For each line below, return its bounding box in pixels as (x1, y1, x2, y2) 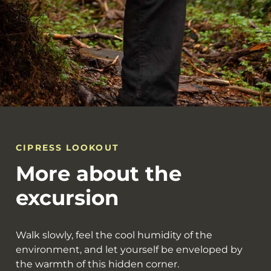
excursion (16, 185, 120, 211)
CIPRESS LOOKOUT (16, 142, 119, 153)
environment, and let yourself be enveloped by (16, 244, 243, 255)
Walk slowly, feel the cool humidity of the (16, 229, 213, 241)
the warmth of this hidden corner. (16, 258, 180, 270)
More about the (16, 161, 182, 186)
